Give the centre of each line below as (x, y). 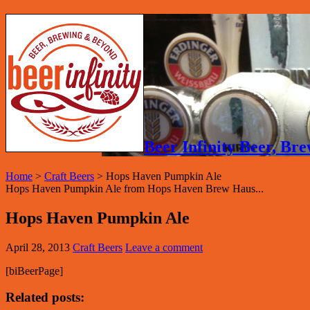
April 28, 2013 (38, 247)
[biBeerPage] (34, 271)
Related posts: (45, 298)
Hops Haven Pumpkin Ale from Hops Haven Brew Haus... (135, 188)
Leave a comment (164, 247)
